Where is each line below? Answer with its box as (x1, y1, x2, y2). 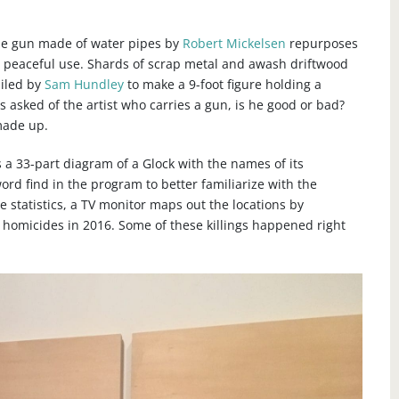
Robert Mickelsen (182, 34, 286, 52)
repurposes (285, 34, 358, 52)
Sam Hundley (44, 75, 124, 93)
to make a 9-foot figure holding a (123, 75, 322, 93)
